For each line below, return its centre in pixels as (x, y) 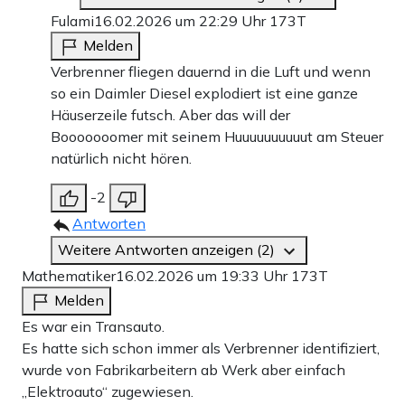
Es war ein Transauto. (93, 327)
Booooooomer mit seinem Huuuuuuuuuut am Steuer (217, 137)
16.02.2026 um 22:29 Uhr (182, 21)
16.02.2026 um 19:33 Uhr (203, 276)
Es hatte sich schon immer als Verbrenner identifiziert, (201, 348)
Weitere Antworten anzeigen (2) (168, 250)
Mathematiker (69, 276)
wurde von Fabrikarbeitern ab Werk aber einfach (184, 370)
